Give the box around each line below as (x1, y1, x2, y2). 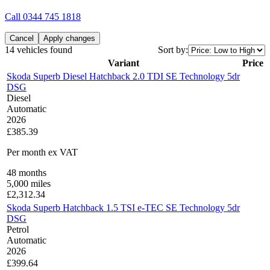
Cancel (10, 34, 34, 43)
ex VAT (48, 147, 78, 158)
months (16, 168, 46, 178)
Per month (7, 147, 46, 158)
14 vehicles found (5, 45, 72, 55)
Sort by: (158, 45, 188, 55)
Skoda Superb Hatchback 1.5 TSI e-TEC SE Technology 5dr (7, 202, 240, 213)
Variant (107, 58, 139, 69)
